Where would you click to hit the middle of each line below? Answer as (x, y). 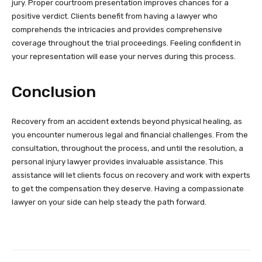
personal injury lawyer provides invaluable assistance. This (118, 161)
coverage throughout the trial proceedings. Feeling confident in (126, 43)
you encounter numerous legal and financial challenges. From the (130, 135)
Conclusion (54, 92)
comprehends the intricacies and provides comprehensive (117, 29)
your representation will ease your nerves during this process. (124, 56)
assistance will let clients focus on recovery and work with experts (131, 175)
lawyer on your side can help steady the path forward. (109, 202)
